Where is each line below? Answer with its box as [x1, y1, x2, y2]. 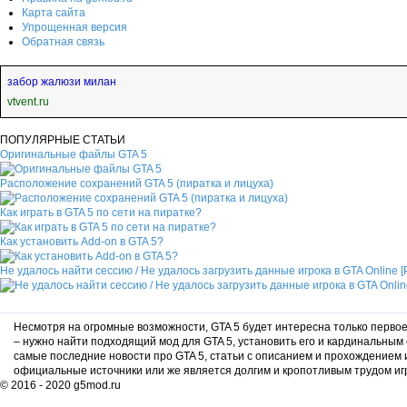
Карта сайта [22, 5, 85, 19]
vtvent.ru [7, 94, 49, 108]
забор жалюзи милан [7, 74, 116, 88]
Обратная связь [22, 35, 104, 48]
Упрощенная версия [22, 20, 127, 34]
